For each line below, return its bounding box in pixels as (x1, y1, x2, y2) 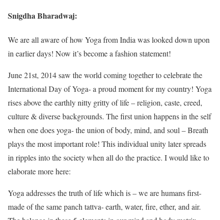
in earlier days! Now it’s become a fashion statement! (8, 48, 171, 59)
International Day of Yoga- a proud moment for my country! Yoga (8, 83, 212, 94)
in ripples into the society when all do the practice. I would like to (8, 152, 209, 163)
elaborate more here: (8, 166, 71, 177)
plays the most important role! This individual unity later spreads (8, 138, 206, 149)
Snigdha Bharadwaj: (8, 9, 77, 21)
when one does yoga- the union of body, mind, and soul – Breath (8, 125, 208, 136)
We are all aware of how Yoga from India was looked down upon (8, 34, 210, 45)
